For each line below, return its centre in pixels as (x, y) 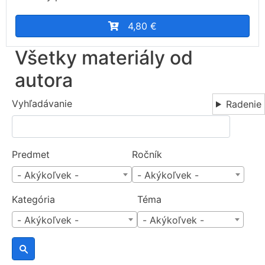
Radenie (244, 104)
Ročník (147, 154)
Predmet (31, 154)
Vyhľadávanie (42, 103)
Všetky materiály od (104, 57)
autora (44, 80)
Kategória (33, 199)
